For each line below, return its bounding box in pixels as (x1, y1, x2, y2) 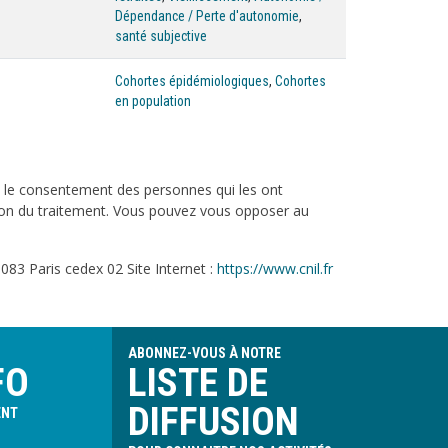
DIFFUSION (128, 399, 299, 445)
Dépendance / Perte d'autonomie (115, 8, 299, 24)
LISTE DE (128, 360, 268, 406)
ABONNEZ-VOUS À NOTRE (128, 345, 281, 361)
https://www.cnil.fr (217, 259, 333, 278)
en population (115, 93, 191, 109)
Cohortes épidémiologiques (115, 73, 269, 89)
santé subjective (115, 28, 207, 44)
